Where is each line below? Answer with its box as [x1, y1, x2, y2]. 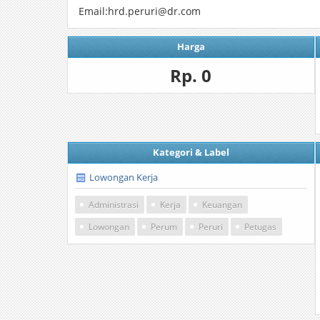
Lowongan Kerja [89, 171, 158, 184]
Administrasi [89, 199, 139, 211]
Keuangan [202, 199, 242, 211]
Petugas [244, 221, 276, 233]
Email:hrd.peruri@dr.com [79, 4, 201, 18]
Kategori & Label [152, 146, 229, 159]
